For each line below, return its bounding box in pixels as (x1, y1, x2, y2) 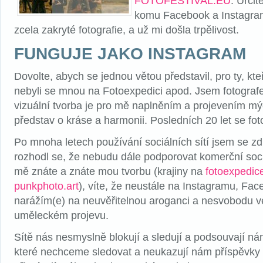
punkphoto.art (14, 180, 79, 193)
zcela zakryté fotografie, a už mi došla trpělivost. (14, 24, 242, 36)
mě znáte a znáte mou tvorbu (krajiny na (14, 166, 205, 178)
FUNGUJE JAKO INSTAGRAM (14, 45, 246, 63)
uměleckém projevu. (14, 210, 109, 222)
